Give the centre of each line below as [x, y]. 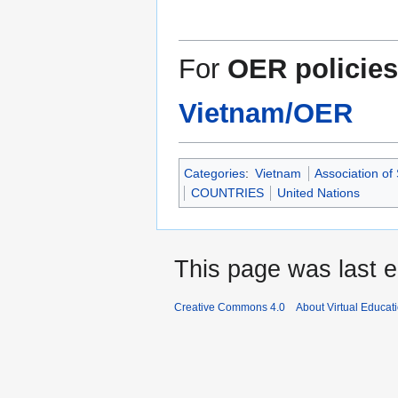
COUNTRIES [227, 192]
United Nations [318, 192]
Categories [215, 173]
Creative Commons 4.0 [230, 307]
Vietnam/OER [266, 113]
